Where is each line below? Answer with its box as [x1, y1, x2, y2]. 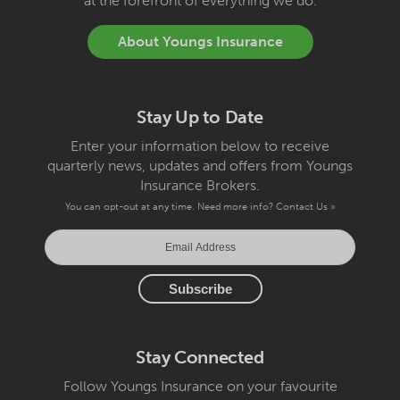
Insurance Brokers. [140, 177, 260, 195]
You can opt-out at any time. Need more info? [64, 201, 276, 213]
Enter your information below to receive [71, 137, 329, 155]
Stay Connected [136, 346, 264, 369]
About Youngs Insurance [117, 33, 283, 51]
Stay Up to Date [137, 106, 263, 129]
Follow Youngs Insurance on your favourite [62, 378, 337, 396]
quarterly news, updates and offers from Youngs [47, 157, 353, 175]
